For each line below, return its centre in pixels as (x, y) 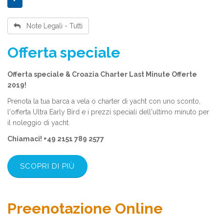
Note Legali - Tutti (52, 26)
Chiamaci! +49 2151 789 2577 (56, 139)
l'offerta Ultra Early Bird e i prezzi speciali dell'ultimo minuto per (108, 112)
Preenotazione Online (85, 208)
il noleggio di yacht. (39, 123)
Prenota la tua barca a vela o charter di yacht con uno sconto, (104, 101)
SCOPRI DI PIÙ (47, 166)
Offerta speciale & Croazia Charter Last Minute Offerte (102, 74)
